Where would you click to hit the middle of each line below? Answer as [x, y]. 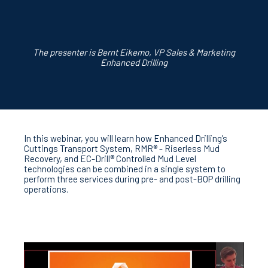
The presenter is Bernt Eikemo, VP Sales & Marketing [134, 52]
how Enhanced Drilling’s [182, 138]
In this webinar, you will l [70, 138]
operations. [46, 189]
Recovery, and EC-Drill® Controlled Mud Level [110, 159]
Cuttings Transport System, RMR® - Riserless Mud [122, 148]
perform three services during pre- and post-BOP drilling [132, 179]
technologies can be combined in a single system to [125, 169]
